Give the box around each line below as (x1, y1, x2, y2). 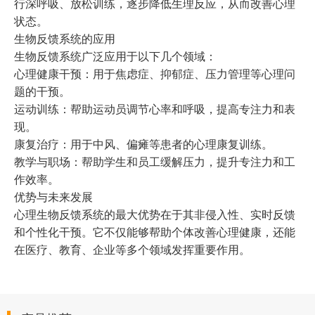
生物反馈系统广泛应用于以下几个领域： (14, 50, 217, 63)
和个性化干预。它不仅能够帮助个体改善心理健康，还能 (14, 226, 295, 238)
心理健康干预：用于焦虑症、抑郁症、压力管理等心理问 (14, 67, 295, 80)
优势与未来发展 (14, 191, 93, 203)
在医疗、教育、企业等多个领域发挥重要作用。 (14, 243, 250, 256)
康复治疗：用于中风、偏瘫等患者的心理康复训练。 (14, 138, 273, 150)
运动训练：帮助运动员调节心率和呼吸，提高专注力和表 (14, 103, 295, 115)
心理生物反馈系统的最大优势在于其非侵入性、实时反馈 (14, 208, 295, 221)
